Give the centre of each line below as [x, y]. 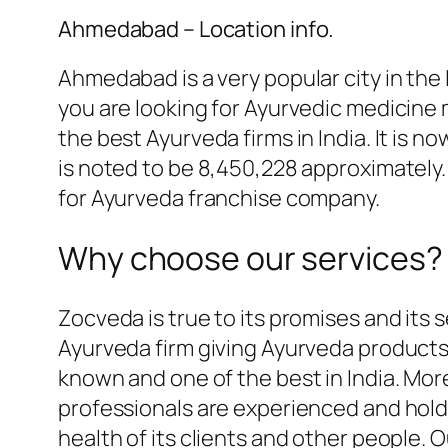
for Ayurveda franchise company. [219, 198]
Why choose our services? [250, 257]
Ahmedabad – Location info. [196, 29]
